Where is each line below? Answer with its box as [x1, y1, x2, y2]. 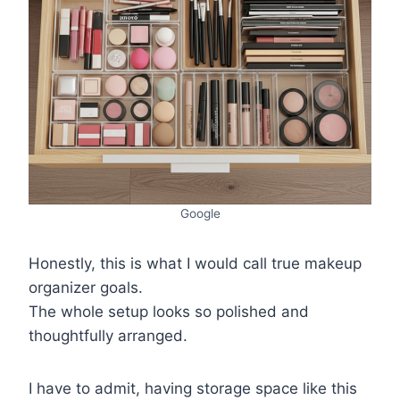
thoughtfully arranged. [29, 326, 187, 345]
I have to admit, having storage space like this [29, 379, 357, 397]
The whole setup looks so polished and [29, 302, 309, 321]
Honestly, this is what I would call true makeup [29, 254, 362, 272]
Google [179, 205, 221, 221]
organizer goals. [29, 278, 143, 296]
